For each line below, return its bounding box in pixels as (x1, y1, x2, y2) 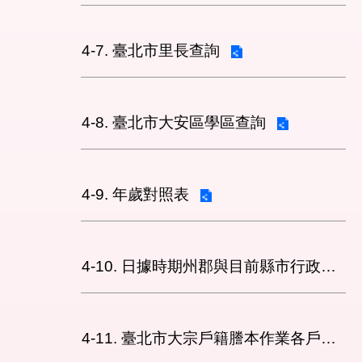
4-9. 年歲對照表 (82, 185, 189, 203)
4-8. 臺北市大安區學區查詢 (82, 113, 266, 131)
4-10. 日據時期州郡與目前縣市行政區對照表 (321, 257, 336, 275)
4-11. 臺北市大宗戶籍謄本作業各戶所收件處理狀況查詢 (321, 329, 336, 347)
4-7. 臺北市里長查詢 (82, 41, 220, 59)
